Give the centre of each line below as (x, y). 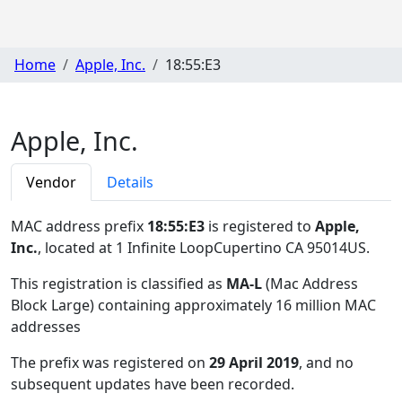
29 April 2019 (254, 362)
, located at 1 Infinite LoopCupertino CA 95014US (202, 247)
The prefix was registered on (110, 362)
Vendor (51, 182)
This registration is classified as (118, 283)
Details (130, 182)
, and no (326, 362)
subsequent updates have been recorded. (153, 384)
